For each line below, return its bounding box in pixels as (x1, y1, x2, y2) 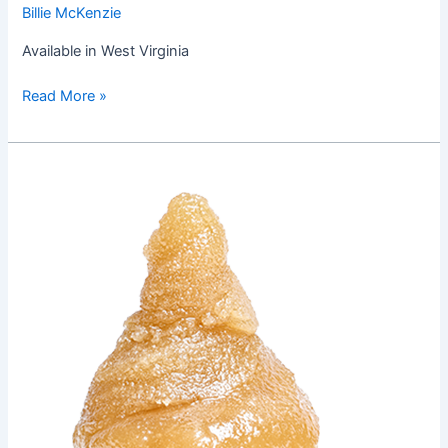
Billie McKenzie (22, 3, 122, 22)
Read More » (22, 87, 108, 106)
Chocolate (21, 166, 92, 185)
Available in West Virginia (22, 41, 190, 60)
